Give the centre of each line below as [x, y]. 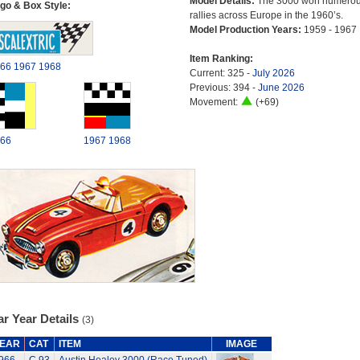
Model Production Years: [246, 30]
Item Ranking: [221, 59]
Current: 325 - [221, 73]
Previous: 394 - [223, 88]
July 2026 [273, 73]
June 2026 [281, 88]
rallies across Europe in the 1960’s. [266, 15]
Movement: [215, 102]
